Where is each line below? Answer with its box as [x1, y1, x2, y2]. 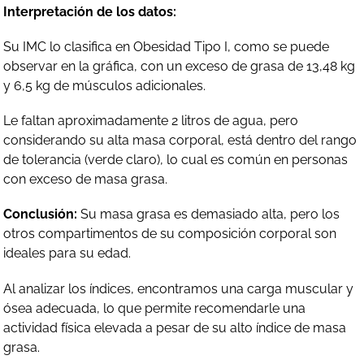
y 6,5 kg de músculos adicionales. [3, 78, 206, 94]
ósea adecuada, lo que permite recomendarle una [3, 300, 306, 316]
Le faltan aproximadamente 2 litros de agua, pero [3, 113, 299, 129]
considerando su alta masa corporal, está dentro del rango [3, 132, 357, 149]
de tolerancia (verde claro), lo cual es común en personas [3, 152, 349, 168]
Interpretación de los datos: [3, 3, 177, 19]
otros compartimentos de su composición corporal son [3, 226, 337, 242]
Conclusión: [3, 206, 78, 223]
